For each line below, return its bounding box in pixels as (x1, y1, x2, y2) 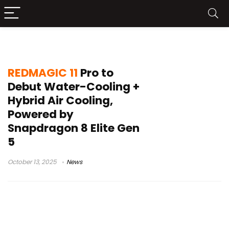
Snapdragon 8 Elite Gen (8, 120, 140, 136)
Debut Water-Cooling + (8, 79, 140, 95)
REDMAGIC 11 (8, 65, 78, 81)
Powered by (8, 106, 74, 122)
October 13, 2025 (8, 157, 57, 166)
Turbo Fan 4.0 (8, 38, 82, 53)
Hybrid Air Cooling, (8, 93, 113, 108)
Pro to (78, 65, 113, 81)
